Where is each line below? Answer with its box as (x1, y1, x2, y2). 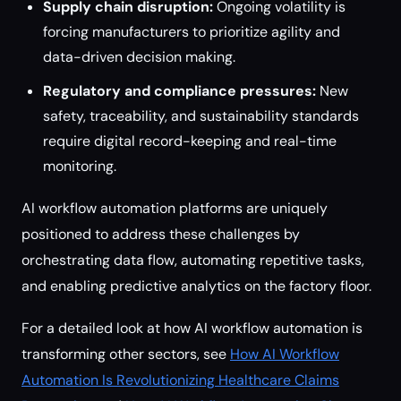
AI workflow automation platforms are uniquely (21, 199, 328, 218)
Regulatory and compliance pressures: (43, 81, 316, 100)
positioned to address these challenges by (21, 225, 300, 243)
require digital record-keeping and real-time (43, 132, 337, 150)
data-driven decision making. (43, 47, 235, 66)
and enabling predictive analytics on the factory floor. (21, 277, 371, 295)
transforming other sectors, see (21, 345, 230, 363)
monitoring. (43, 157, 116, 175)
